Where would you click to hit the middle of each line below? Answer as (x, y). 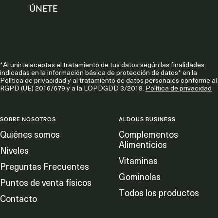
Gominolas (140, 177)
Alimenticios (143, 145)
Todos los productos (159, 193)
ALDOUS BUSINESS (147, 119)
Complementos (148, 134)
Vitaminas (138, 161)
